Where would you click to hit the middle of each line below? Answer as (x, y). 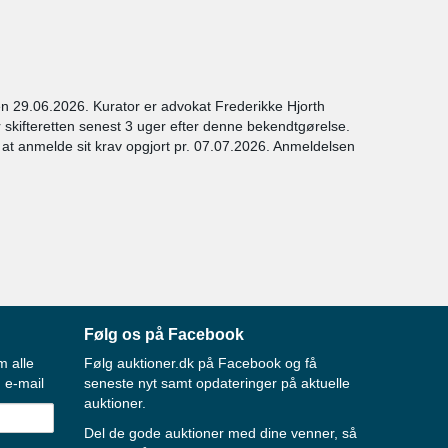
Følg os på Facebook (163, 334)
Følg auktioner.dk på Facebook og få (200, 363)
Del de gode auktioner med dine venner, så (220, 433)
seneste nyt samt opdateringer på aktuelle (216, 383)
